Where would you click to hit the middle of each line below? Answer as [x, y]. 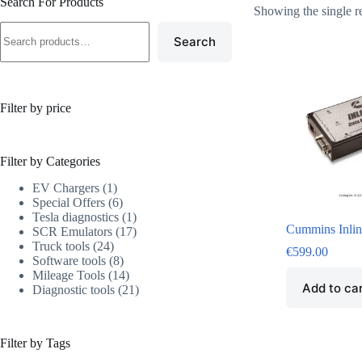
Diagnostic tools [74, 289]
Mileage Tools [69, 275]
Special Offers [69, 202]
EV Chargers [66, 187]
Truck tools [61, 246]
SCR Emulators [72, 231]
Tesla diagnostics [76, 217]
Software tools [69, 260]
